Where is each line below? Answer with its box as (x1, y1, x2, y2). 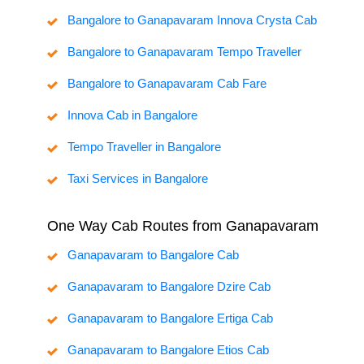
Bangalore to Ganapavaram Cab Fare (67, 76, 266, 91)
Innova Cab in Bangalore (67, 108, 197, 123)
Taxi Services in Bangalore (67, 171, 208, 186)
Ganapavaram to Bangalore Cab (67, 248, 239, 262)
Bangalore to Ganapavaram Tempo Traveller (67, 45, 301, 59)
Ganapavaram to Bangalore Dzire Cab (67, 279, 271, 294)
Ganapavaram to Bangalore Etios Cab (67, 343, 269, 357)
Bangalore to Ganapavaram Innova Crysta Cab (67, 13, 317, 28)
